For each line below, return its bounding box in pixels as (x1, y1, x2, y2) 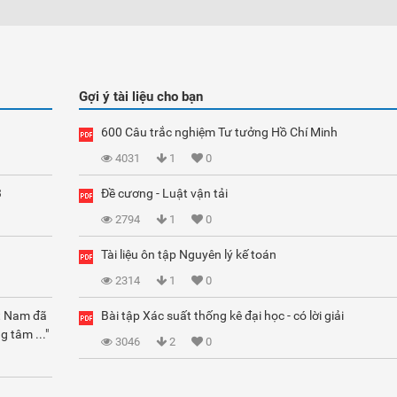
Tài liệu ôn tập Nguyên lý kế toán (101, 247, 276, 261)
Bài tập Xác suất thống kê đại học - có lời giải (101, 308, 344, 323)
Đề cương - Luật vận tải (101, 186, 228, 200)
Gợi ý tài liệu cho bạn (79, 89, 203, 105)
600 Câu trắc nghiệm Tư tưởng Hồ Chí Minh (101, 125, 338, 139)
